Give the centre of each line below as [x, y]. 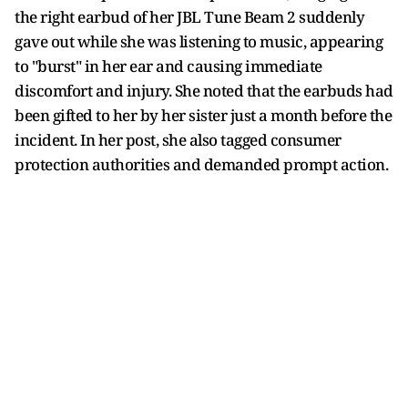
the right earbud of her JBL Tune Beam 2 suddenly [189, 17]
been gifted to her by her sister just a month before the [203, 115]
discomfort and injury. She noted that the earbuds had [204, 91]
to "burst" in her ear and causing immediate [168, 66]
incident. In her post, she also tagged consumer [178, 140]
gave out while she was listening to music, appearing [199, 41]
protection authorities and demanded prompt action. [201, 164]
